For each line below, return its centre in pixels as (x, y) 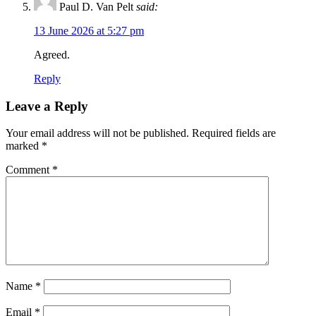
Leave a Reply (47, 106)
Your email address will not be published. (97, 133)
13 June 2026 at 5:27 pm (89, 30)
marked (24, 146)
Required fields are (234, 133)
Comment (29, 170)
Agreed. (52, 54)
